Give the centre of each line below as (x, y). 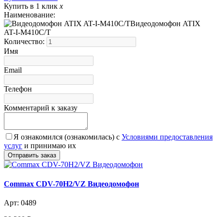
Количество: (25, 42)
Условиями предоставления (167, 137)
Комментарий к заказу (41, 108)
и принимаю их (49, 146)
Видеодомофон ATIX (165, 24)
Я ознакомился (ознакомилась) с (68, 137)
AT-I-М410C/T (27, 32)
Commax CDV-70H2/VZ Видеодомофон (71, 184)
